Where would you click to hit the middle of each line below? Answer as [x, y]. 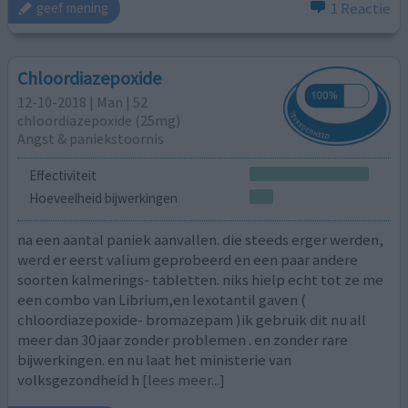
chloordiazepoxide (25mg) [99, 121]
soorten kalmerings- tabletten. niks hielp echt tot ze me [201, 279]
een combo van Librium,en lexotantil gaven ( [162, 299]
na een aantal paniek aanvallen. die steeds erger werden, [201, 239]
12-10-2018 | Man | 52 [83, 102]
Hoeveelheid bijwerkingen [103, 199]
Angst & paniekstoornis [91, 139]
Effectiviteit [62, 175]
